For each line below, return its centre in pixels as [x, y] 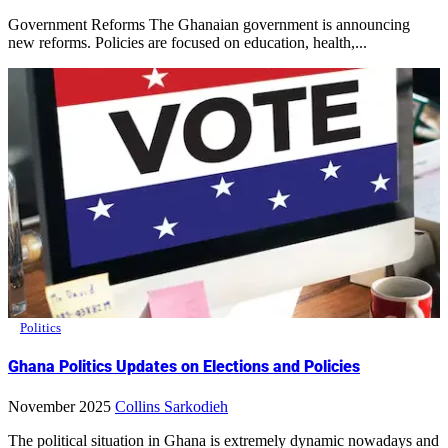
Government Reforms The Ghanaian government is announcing [14, 25]
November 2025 [59, 406]
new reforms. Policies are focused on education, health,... [187, 43]
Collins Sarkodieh [171, 406]
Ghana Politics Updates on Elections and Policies [184, 367]
